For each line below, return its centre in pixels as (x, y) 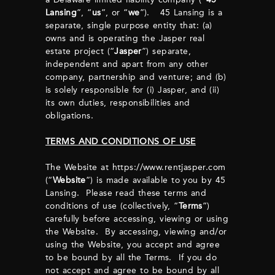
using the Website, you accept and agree (133, 245)
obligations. (70, 116)
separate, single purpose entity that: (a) (129, 25)
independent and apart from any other (127, 64)
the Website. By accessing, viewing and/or (136, 232)
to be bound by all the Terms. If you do (131, 258)
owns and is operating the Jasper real (125, 38)
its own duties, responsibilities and (118, 103)
